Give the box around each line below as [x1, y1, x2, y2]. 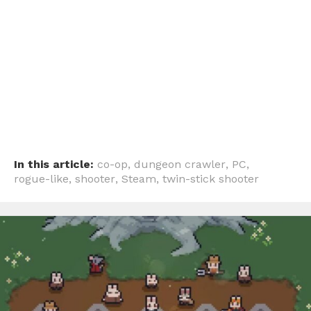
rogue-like [14, 172, 69, 186]
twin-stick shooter [162, 172, 259, 186]
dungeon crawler [134, 158, 226, 171]
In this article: [14, 158, 94, 171]
